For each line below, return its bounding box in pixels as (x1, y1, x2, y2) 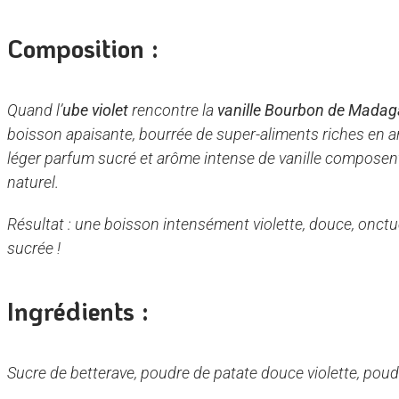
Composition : (7, 32, 159, 65)
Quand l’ (7, 101, 63, 120)
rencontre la (128, 101, 218, 120)
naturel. (7, 173, 60, 192)
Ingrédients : (7, 294, 150, 327)
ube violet (62, 101, 129, 120)
